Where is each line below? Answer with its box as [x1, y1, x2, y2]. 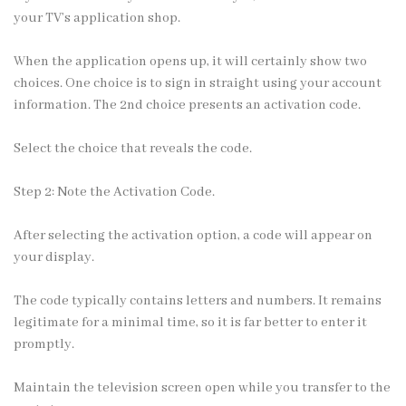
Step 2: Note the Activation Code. [14, 183, 215, 200]
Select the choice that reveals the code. [14, 140, 252, 157]
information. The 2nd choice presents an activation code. [14, 96, 361, 113]
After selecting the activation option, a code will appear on [14, 227, 372, 244]
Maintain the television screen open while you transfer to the [14, 379, 391, 396]
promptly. [14, 335, 74, 353]
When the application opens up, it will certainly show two [14, 53, 367, 70]
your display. [14, 248, 94, 266]
